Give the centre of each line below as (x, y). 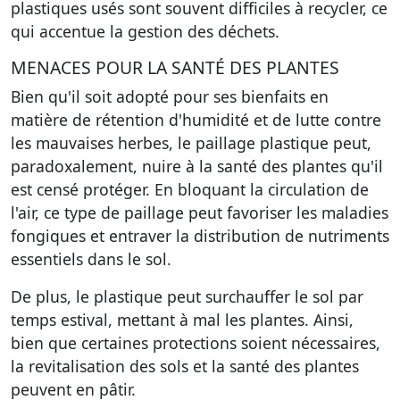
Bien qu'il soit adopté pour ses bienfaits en (170, 96)
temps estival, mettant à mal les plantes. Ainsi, (182, 320)
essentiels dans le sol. (91, 259)
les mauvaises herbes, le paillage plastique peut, (191, 143)
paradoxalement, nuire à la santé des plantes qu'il (197, 166)
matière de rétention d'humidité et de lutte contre (196, 120)
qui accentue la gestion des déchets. (145, 31)
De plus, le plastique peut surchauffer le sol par (187, 296)
